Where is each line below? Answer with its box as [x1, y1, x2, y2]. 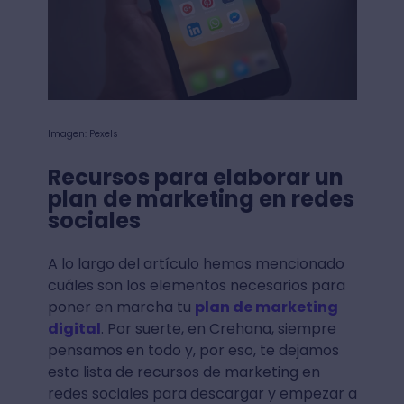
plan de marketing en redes [47, 184, 354, 215]
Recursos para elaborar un [47, 162, 344, 193]
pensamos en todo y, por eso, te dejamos [47, 340, 339, 362]
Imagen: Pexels [47, 127, 118, 142]
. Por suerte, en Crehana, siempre [100, 318, 336, 340]
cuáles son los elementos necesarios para [47, 275, 345, 297]
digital [47, 318, 101, 340]
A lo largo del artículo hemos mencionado [47, 253, 344, 275]
